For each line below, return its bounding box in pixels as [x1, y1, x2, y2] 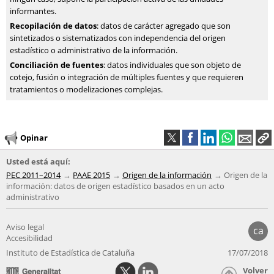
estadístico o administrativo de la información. [10, 45, 177, 56]
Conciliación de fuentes [10, 59, 103, 70]
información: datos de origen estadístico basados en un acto [6, 180, 224, 191]
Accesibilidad [6, 232, 53, 243]
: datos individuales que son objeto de [103, 59, 241, 70]
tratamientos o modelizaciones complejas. [10, 84, 163, 95]
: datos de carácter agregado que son [97, 20, 231, 31]
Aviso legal [6, 221, 44, 232]
